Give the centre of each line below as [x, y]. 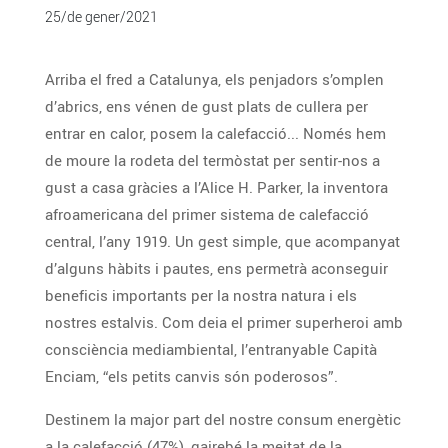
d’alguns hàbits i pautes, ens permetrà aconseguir [145, 268]
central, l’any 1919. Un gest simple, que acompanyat [110, 241]
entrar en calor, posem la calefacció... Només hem [131, 133]
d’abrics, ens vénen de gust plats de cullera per [90, 106]
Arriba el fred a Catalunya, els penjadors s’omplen [214, 79]
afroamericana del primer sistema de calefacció [207, 214]
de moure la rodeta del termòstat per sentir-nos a [172, 160]
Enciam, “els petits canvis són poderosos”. [191, 376]
